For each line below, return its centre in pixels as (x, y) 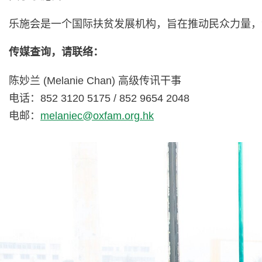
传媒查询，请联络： (56, 52)
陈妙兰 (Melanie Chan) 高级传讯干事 (95, 80)
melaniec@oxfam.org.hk (97, 116)
